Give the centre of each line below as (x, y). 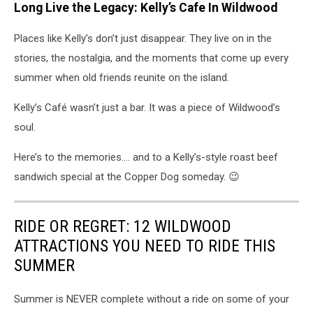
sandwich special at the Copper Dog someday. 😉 (127, 177)
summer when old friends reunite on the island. (122, 78)
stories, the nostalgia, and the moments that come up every (151, 58)
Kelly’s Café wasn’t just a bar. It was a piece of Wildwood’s (147, 108)
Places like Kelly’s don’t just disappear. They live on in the (143, 39)
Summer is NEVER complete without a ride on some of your (152, 299)
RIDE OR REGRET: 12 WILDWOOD (123, 227)
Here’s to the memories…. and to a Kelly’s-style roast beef (146, 158)
